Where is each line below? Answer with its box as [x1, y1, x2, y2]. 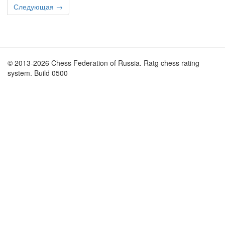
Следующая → [14, 2, 63, 12]
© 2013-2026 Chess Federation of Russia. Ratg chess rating [8, 58, 199, 68]
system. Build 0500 [8, 68, 68, 78]
